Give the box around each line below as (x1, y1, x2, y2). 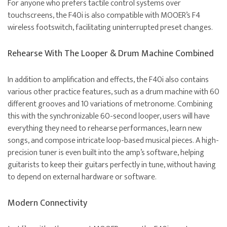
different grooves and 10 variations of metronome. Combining (8, 97, 213, 111)
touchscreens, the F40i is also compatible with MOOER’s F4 (8, 9, 200, 23)
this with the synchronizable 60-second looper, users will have (8, 109, 210, 124)
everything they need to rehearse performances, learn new (8, 122, 202, 136)
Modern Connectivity (8, 196, 87, 211)
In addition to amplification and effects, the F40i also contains (8, 73, 209, 87)
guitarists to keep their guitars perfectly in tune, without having (8, 158, 216, 172)
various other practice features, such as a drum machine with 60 (8, 85, 219, 99)
